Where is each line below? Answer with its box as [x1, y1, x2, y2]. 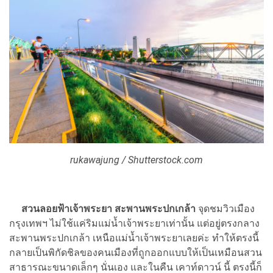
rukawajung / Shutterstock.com [70, 154, 203, 166]
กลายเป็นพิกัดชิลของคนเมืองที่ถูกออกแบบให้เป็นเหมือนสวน [9, 247, 262, 259]
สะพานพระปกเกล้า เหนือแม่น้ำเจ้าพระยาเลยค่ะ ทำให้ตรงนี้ [9, 232, 259, 244]
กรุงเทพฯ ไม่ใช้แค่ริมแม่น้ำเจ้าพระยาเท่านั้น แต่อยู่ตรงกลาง [9, 218, 260, 230]
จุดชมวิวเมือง [196, 203, 255, 215]
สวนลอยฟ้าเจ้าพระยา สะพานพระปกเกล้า [21, 203, 196, 215]
